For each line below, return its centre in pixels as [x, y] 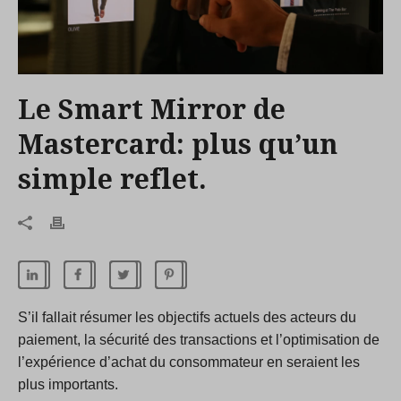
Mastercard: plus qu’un [178, 145]
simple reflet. [112, 180]
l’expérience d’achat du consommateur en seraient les [189, 363]
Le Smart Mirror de [152, 110]
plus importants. [68, 385]
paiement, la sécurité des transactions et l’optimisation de [199, 340]
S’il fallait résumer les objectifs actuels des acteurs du [187, 318]
